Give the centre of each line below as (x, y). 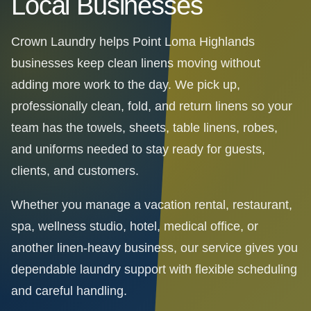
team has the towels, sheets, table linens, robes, (144, 128)
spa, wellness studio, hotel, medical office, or (135, 227)
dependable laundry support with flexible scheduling (154, 270)
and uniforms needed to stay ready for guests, (138, 150)
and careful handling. (69, 291)
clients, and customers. (75, 171)
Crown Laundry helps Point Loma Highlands (133, 42)
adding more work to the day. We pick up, (126, 85)
